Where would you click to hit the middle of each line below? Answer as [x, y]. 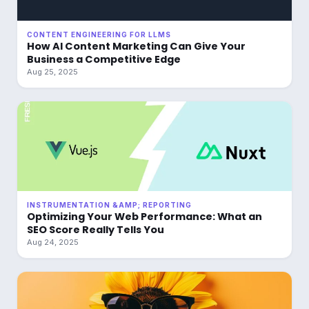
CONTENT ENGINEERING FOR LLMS [99, 34]
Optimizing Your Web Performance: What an [144, 217]
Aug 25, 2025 [52, 72]
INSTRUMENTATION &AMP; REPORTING [109, 205]
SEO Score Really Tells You [96, 230]
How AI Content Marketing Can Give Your [136, 46]
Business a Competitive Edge [104, 59]
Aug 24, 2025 [53, 242]
